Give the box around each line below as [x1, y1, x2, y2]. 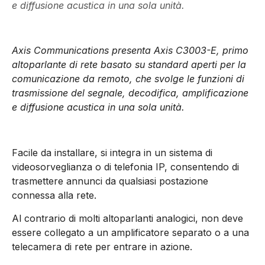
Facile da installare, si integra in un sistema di [12, 147, 212, 159]
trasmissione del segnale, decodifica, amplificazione [12, 87, 248, 99]
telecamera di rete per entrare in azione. [12, 240, 192, 253]
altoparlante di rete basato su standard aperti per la [12, 59, 246, 71]
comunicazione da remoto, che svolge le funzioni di [12, 73, 244, 85]
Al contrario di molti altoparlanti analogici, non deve [12, 212, 243, 224]
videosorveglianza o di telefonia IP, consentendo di [12, 161, 239, 173]
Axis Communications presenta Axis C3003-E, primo [12, 44, 248, 57]
